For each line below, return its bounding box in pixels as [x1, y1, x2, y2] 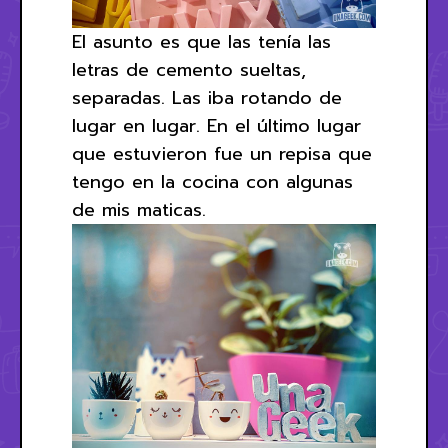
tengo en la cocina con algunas [72, 168, 353, 197]
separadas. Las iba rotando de [72, 84, 342, 113]
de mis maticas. [72, 196, 206, 225]
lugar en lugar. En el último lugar [72, 112, 361, 141]
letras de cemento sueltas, [72, 56, 306, 85]
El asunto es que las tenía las [72, 28, 331, 57]
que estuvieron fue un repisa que [72, 140, 372, 169]
